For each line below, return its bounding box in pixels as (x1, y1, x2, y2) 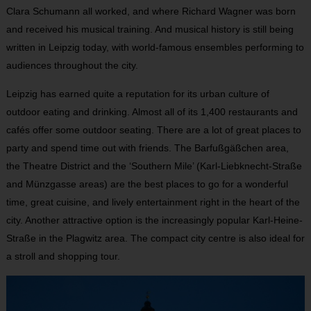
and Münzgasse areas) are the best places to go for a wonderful (6, 178, 288, 190)
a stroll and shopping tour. (6, 251, 120, 262)
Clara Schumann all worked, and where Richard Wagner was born (6, 6, 296, 17)
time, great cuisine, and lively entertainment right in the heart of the (6, 196, 300, 208)
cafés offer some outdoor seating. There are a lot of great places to (6, 124, 301, 136)
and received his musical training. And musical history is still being (6, 24, 294, 35)
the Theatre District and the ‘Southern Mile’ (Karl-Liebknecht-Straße (6, 160, 302, 172)
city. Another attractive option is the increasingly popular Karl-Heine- (6, 215, 303, 226)
